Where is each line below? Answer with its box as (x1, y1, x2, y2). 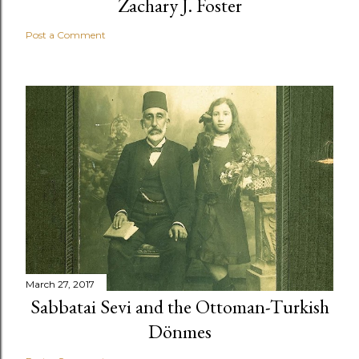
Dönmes (147, 318, 212, 344)
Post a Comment (26, 28, 106, 41)
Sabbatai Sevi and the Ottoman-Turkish (30, 293, 329, 319)
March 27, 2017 (26, 277, 95, 290)
